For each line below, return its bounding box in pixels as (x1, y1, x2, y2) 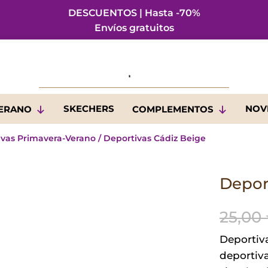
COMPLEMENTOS (132, 103, 214, 115)
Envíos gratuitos (94, 22, 174, 33)
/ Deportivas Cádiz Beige (96, 133, 206, 144)
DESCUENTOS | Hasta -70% (68, 7, 200, 19)
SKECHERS (63, 103, 114, 114)
